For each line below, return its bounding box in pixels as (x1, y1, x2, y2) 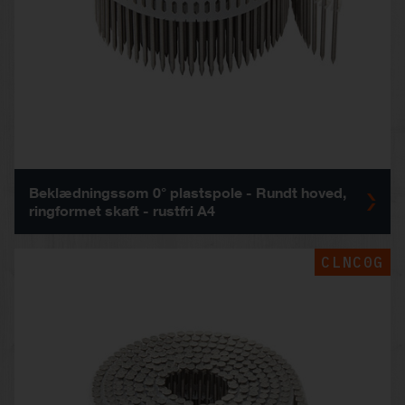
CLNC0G (321, 253, 384, 272)
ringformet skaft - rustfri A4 (29, 201, 215, 219)
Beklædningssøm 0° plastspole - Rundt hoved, (29, 183, 346, 201)
